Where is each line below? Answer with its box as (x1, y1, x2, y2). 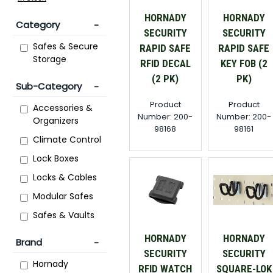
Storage (33, 53, 66, 65)
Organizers (33, 115, 79, 127)
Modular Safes (33, 190, 93, 202)
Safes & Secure (33, 40, 98, 52)
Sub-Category (16, 80, 82, 93)
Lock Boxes (33, 152, 79, 165)
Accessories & (33, 102, 93, 114)
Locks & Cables (33, 171, 97, 183)
